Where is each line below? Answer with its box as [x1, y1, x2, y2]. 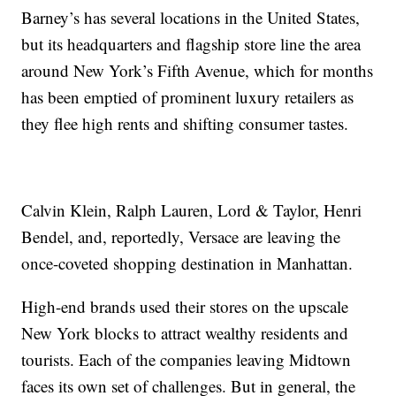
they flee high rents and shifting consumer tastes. [21, 112, 349, 134]
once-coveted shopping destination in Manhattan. [21, 252, 354, 274]
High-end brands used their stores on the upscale [21, 295, 349, 317]
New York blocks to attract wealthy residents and [21, 322, 349, 344]
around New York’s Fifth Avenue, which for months [21, 59, 374, 81]
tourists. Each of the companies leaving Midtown [21, 348, 352, 370]
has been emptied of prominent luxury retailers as [21, 86, 354, 108]
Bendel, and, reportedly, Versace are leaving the [21, 225, 341, 247]
